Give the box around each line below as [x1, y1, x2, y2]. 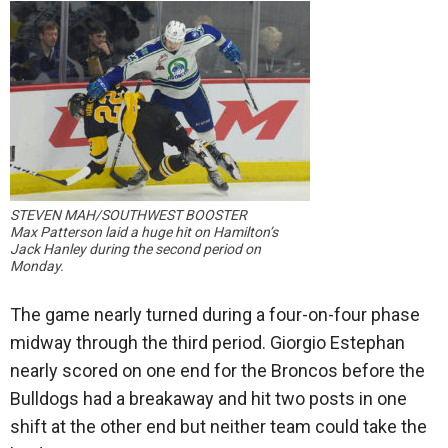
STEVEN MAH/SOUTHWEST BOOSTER [10, 207, 247, 224]
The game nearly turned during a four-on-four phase [10, 304, 420, 326]
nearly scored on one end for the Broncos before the [10, 360, 425, 382]
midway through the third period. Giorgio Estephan [10, 332, 405, 354]
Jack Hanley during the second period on [10, 241, 261, 258]
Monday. [10, 258, 64, 275]
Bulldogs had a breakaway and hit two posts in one [10, 388, 407, 410]
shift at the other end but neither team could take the [10, 416, 427, 438]
